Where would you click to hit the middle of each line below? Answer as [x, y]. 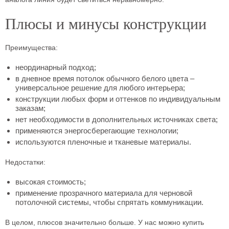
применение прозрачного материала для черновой [104, 193]
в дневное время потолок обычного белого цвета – [105, 78]
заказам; [30, 108]
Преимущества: [31, 48]
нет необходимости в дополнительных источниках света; [117, 119]
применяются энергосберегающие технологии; [97, 131]
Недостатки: [25, 162]
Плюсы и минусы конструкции [106, 24]
